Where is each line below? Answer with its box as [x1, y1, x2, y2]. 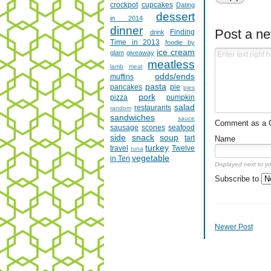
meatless [148, 58, 195, 71]
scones [142, 123, 165, 132]
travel [110, 144, 128, 153]
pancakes [110, 83, 142, 92]
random [110, 105, 131, 112]
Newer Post [215, 223, 253, 232]
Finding [170, 28, 195, 37]
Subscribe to [215, 174, 261, 183]
